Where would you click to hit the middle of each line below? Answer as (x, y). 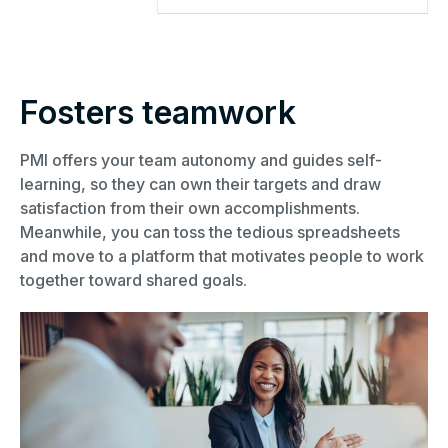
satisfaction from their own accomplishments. (190, 208)
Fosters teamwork (158, 113)
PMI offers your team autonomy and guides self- (201, 160)
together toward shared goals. (133, 280)
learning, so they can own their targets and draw (200, 184)
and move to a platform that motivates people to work (222, 256)
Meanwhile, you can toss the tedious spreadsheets (210, 232)
